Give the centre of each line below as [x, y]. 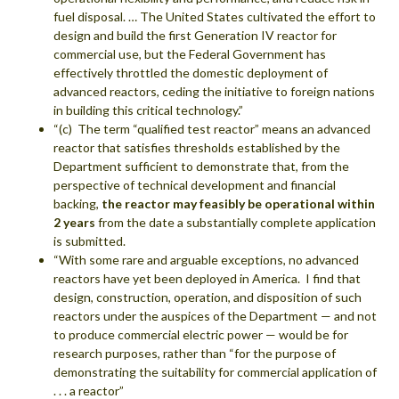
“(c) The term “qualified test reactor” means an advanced [212, 128]
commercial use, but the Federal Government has [190, 53]
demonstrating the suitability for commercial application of [215, 371]
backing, [77, 203]
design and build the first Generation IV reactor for [195, 35]
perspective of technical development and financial [195, 184]
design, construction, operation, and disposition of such [208, 297]
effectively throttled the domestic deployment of [191, 72]
